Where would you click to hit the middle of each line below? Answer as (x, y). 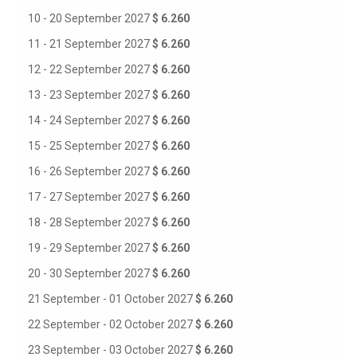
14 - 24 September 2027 (90, 120)
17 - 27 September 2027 (90, 197)
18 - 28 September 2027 (90, 222)
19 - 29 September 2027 (90, 248)
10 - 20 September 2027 (90, 18)
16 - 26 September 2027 (90, 171)
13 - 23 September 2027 (90, 95)
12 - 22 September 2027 (90, 69)
